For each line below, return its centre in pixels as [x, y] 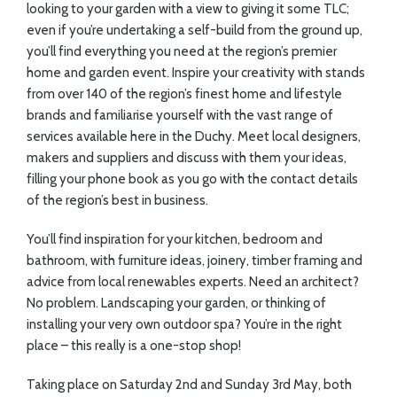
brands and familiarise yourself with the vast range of [180, 116]
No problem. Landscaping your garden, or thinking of [176, 304]
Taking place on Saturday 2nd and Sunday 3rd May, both [189, 385]
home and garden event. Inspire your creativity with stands [196, 73]
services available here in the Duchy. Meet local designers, [194, 137]
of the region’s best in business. [117, 201]
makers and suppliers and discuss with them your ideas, [187, 158]
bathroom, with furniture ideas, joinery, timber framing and [195, 261]
